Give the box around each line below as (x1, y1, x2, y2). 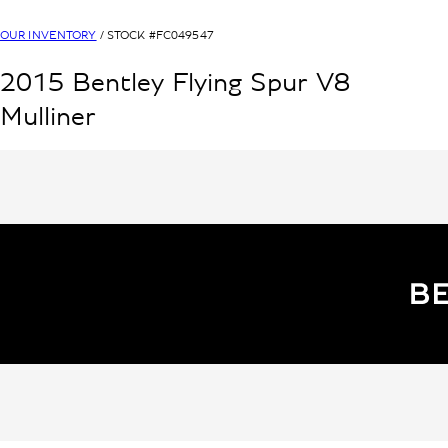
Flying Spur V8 (172, 69, 350, 98)
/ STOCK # (99, 28, 156, 41)
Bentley (72, 69, 164, 98)
